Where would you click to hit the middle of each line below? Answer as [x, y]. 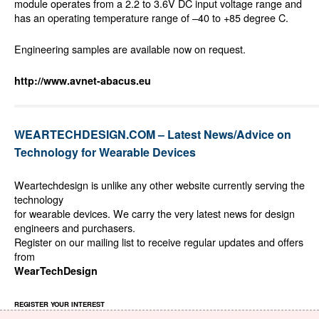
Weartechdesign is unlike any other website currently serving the [159, 185]
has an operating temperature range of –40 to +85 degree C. [151, 18]
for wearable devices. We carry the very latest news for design [155, 214]
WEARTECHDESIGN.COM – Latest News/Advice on [153, 135]
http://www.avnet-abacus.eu [83, 81]
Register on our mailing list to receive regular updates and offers [159, 242]
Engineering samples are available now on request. [130, 49]
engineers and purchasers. [75, 228]
